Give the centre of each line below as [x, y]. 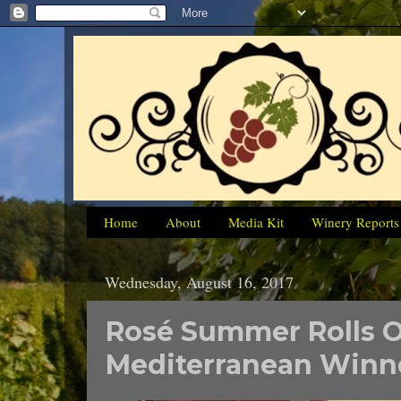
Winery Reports [355, 222]
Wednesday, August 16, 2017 [199, 282]
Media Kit [256, 222]
